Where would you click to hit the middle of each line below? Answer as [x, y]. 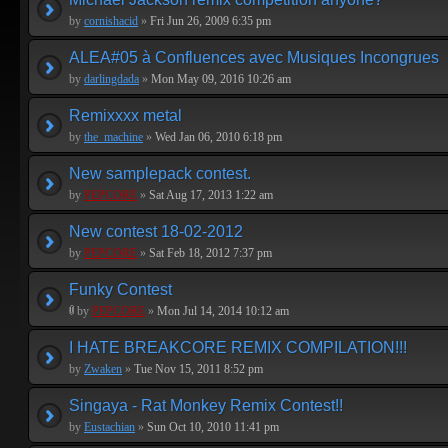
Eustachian [109, 427]
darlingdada [111, 79]
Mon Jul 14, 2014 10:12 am [221, 311]
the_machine [113, 137]
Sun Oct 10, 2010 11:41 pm [211, 427]
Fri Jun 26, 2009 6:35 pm [209, 21]
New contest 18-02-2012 [156, 231]
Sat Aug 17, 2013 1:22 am [209, 195]
